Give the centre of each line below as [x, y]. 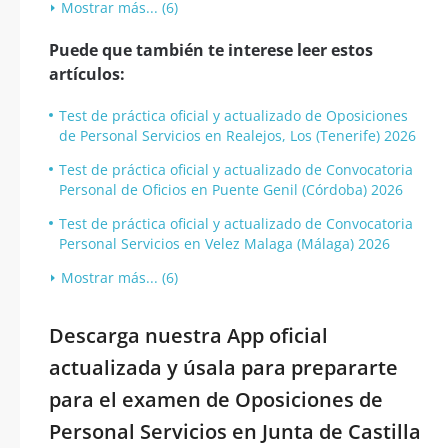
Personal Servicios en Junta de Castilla [235, 431]
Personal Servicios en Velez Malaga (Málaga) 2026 [224, 243]
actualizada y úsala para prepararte [223, 367]
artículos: [87, 74]
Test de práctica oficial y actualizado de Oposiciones [233, 115]
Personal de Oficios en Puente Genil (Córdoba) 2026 [231, 189]
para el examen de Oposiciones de [216, 399]
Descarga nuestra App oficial [188, 335]
